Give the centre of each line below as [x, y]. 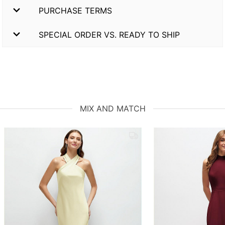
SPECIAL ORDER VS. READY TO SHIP [109, 34]
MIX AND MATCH [113, 109]
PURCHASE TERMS [75, 10]
